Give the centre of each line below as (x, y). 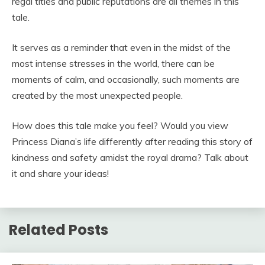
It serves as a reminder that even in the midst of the (121, 48)
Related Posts (59, 230)
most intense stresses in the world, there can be (113, 64)
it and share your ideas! (60, 174)
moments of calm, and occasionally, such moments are (126, 80)
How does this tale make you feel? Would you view (120, 126)
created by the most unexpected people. (97, 96)
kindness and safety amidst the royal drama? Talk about (130, 158)
